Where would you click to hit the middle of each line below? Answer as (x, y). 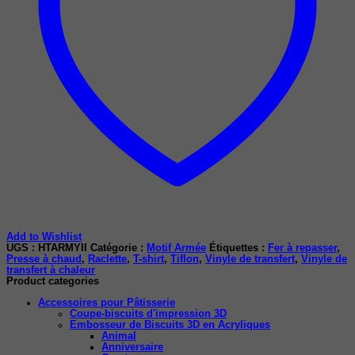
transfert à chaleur (51, 271)
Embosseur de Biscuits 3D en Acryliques (170, 324)
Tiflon (185, 260)
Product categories (53, 282)
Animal (119, 336)
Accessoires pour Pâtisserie (107, 302)
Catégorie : (118, 248)
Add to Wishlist (44, 237)
